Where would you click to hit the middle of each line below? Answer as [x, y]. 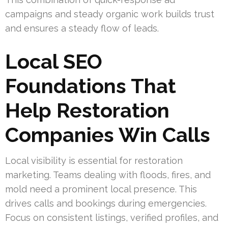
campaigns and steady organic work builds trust [110, 14]
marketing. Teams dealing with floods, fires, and [108, 175]
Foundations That [91, 85]
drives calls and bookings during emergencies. [106, 203]
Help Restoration [87, 110]
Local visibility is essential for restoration [94, 160]
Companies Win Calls [108, 134]
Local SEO [54, 61]
